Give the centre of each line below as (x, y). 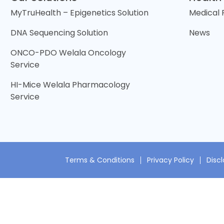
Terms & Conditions (100, 160)
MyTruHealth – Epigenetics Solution (80, 13)
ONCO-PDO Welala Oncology (68, 53)
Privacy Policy (170, 160)
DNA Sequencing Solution (59, 33)
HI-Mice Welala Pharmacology (70, 85)
